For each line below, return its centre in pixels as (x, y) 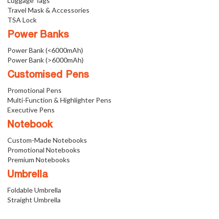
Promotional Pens (34, 90)
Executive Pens (31, 110)
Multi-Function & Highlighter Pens (59, 100)
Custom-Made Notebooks (47, 140)
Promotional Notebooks (44, 150)
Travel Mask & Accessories (48, 10)
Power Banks (38, 35)
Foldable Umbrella (34, 190)
